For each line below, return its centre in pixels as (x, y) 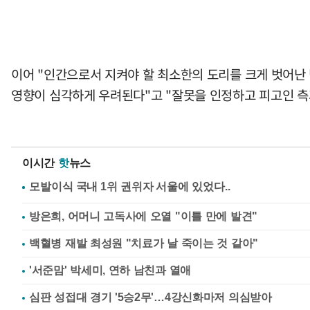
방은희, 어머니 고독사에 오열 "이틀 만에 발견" (143, 216)
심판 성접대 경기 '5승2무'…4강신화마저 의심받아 (151, 297)
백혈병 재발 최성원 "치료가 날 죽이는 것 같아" (144, 243)
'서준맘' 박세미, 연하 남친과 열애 (110, 270)
